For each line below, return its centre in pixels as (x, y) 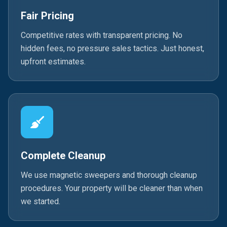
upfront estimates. (53, 62)
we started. (41, 201)
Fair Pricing (47, 16)
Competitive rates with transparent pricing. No (102, 35)
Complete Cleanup (63, 156)
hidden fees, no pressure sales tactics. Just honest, (112, 48)
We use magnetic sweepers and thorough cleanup (109, 175)
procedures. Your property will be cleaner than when (112, 188)
